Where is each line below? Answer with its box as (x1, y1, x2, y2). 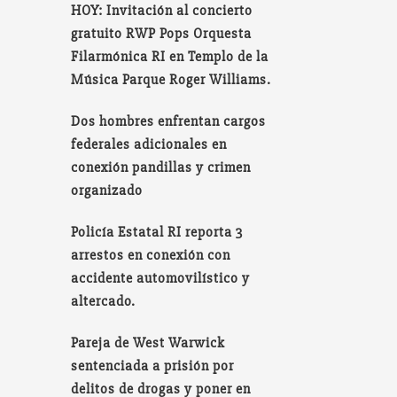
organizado (71, 181, 144, 199)
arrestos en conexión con (71, 245, 231, 264)
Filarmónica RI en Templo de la (71, 47, 269, 66)
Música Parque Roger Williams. (71, 70, 272, 89)
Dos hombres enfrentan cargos (71, 112, 267, 130)
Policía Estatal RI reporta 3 (71, 222, 244, 241)
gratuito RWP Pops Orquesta (71, 24, 253, 43)
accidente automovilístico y (71, 269, 251, 287)
